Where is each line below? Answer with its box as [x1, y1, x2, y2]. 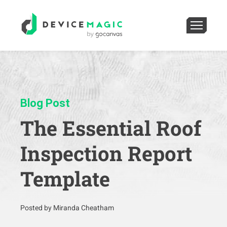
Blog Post [20, 97, 70, 109]
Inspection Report [20, 140, 192, 167]
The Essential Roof [20, 115, 202, 141]
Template [20, 165, 110, 192]
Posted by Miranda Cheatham [20, 204, 114, 212]
